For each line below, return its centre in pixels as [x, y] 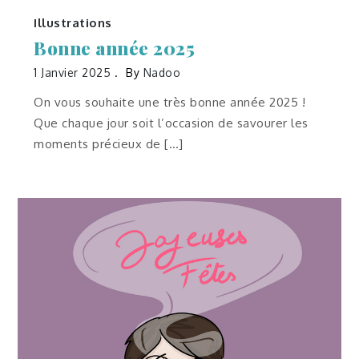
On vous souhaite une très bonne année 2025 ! [170, 102]
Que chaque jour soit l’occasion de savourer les [171, 123]
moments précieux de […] [109, 143]
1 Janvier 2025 [73, 72]
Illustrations [73, 22]
